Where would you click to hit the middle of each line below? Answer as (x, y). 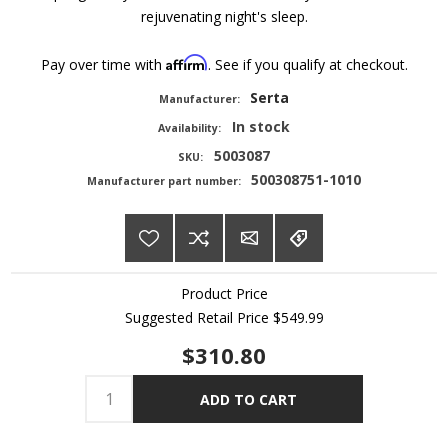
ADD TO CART (248, 399)
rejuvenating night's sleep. (224, 17)
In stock (260, 127)
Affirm (186, 63)
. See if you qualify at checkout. (307, 65)
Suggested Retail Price (198, 318)
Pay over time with (103, 65)
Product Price (224, 294)
